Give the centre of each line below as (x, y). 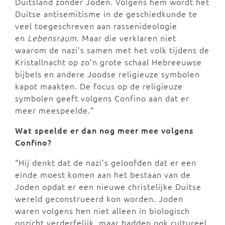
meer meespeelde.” (54, 110)
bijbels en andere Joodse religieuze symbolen (107, 74)
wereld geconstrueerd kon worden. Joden (99, 198)
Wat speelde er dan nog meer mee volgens (104, 130)
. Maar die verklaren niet (127, 37)
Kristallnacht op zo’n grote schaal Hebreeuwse (108, 62)
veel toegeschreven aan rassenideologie (96, 25)
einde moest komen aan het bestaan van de (103, 174)
